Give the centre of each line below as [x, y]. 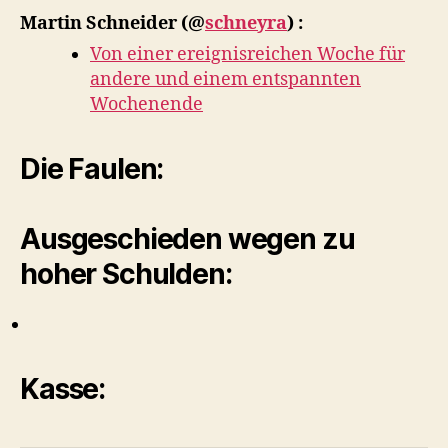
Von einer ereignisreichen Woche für [247, 54]
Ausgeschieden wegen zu [187, 238]
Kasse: [63, 388]
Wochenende [146, 104]
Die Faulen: [92, 168]
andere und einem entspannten [225, 79]
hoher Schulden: [126, 273]
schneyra [246, 23]
